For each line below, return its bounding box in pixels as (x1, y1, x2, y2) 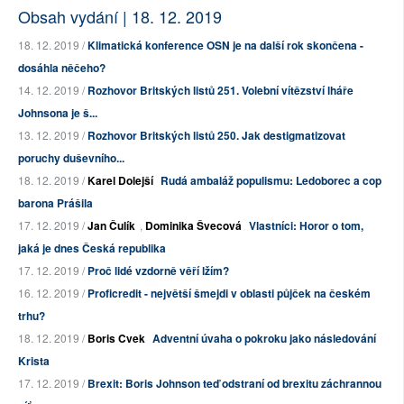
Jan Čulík (87, 217, 135, 234)
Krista (18, 353, 50, 370)
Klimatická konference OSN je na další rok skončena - (87, 37, 363, 54)
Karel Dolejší (87, 172, 153, 189)
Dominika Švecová (145, 217, 242, 234)
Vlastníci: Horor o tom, (249, 217, 363, 234)
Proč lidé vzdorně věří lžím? (87, 262, 229, 280)
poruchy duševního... (18, 150, 124, 167)
